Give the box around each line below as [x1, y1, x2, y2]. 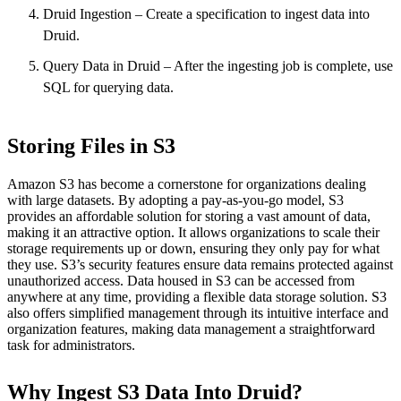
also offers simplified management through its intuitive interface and [7, 304, 388, 320]
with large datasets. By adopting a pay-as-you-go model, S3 [7, 192, 344, 208]
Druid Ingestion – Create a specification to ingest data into [43, 5, 370, 21]
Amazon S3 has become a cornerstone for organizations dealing [7, 175, 366, 192]
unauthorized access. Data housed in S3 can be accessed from [7, 272, 354, 288]
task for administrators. [7, 337, 135, 353]
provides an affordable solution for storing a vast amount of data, [7, 208, 371, 224]
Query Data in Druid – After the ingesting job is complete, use [43, 57, 393, 73]
